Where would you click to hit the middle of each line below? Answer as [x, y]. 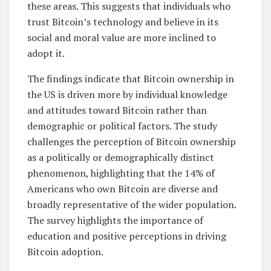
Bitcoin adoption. [65, 252]
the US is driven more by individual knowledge [127, 95]
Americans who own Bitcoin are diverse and [122, 189]
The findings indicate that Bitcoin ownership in [131, 79]
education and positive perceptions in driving [127, 236]
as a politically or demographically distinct [121, 158]
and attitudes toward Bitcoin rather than [117, 110]
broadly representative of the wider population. [132, 205]
